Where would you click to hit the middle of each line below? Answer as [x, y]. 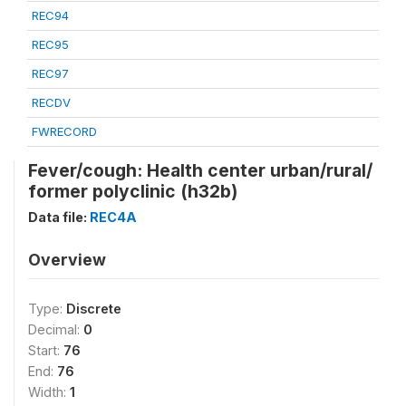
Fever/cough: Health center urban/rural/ [200, 170]
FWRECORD [64, 131]
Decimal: [56, 329]
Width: [49, 392]
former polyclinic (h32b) [133, 191]
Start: [46, 350]
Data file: [59, 217]
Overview [67, 260]
